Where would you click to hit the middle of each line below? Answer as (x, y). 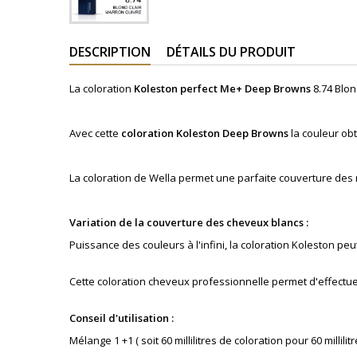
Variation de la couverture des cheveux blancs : (190, 222)
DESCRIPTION (110, 52)
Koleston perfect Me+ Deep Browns (224, 88)
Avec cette (95, 133)
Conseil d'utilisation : (123, 318)
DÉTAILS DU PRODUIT (231, 52)
